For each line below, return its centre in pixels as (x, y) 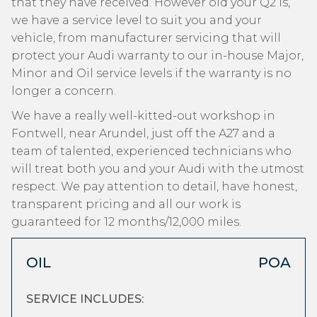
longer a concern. (64, 91)
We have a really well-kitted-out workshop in (143, 116)
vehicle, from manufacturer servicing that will (146, 38)
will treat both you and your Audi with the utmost (158, 169)
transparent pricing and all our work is (126, 204)
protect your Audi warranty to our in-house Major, (157, 56)
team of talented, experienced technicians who (151, 151)
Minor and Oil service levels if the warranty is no (151, 73)
